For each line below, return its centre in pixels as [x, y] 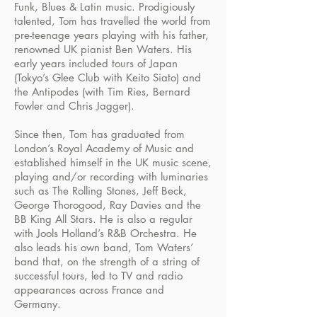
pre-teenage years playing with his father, [111, 35]
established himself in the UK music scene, [113, 162]
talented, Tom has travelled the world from [113, 21]
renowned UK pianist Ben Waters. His [103, 49]
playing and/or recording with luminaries [111, 177]
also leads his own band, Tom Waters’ [104, 247]
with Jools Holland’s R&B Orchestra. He [105, 233]
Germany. [38, 304]
